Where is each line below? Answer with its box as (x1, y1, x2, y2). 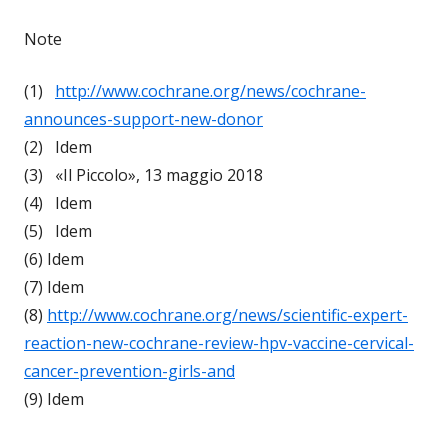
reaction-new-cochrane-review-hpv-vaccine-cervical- (24, 331, 414, 354)
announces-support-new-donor (24, 107, 263, 130)
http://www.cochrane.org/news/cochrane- (55, 79, 366, 102)
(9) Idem (24, 387, 84, 410)
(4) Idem (24, 191, 92, 214)
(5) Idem (24, 219, 92, 242)
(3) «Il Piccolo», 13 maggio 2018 (24, 163, 263, 186)
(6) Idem (24, 247, 84, 270)
